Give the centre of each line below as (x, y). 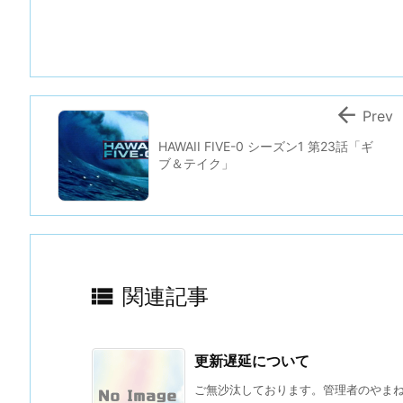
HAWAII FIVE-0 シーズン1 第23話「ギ (266, 146)
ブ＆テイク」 (196, 163)
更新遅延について (252, 360)
